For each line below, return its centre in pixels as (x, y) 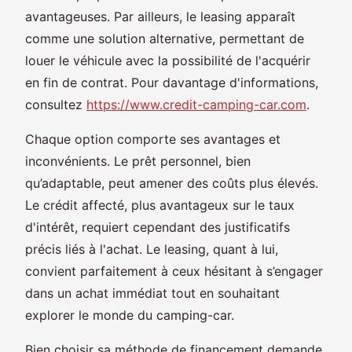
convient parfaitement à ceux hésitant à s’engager (174, 271)
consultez (56, 104)
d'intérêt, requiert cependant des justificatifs (158, 227)
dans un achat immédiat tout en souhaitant (152, 293)
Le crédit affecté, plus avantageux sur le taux (160, 205)
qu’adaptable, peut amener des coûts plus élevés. (172, 183)
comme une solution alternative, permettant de (165, 38)
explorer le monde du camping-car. (130, 315)
